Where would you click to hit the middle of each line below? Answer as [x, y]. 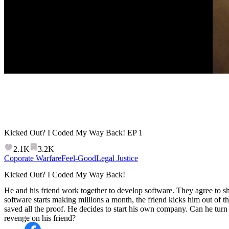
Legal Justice [117, 158]
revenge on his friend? [40, 218]
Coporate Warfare [33, 158]
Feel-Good [79, 158]
